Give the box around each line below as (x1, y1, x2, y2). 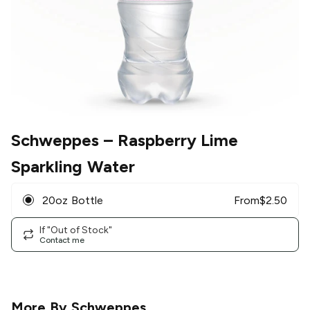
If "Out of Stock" (39, 224, 112, 236)
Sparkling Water (11, 156, 135, 177)
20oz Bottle (42, 193, 103, 207)
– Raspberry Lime (99, 130, 239, 151)
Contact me (39, 235, 84, 245)
